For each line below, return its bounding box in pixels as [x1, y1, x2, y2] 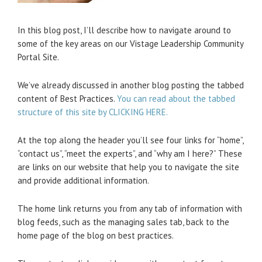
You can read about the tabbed [117, 93, 235, 104]
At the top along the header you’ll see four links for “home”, [18, 135, 243, 146]
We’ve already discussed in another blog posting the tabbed [18, 80, 244, 91]
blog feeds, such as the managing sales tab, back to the [18, 216, 229, 227]
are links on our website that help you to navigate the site [18, 161, 239, 173]
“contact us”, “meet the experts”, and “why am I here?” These [18, 148, 242, 159]
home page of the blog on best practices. [18, 230, 174, 241]
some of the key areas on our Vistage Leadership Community [18, 38, 243, 49]
